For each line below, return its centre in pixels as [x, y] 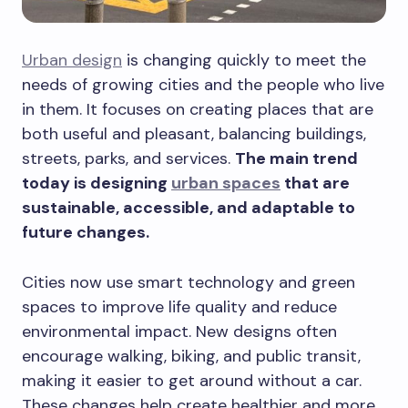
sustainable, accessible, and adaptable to [189, 207]
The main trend [296, 158]
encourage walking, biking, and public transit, [191, 356]
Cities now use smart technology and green [189, 282]
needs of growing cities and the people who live [203, 84]
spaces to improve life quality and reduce [179, 306]
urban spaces [226, 183]
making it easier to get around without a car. [192, 380]
